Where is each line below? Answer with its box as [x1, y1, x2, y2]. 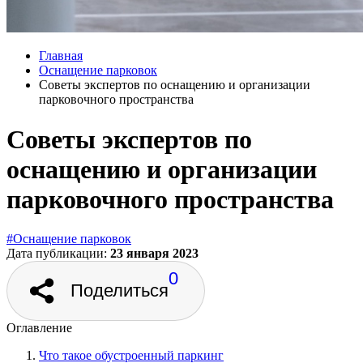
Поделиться [70, 280, 169, 301]
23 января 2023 [110, 246, 199, 261]
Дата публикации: [6, 246, 110, 261]
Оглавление [6, 321, 72, 335]
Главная [39, 49, 83, 63]
